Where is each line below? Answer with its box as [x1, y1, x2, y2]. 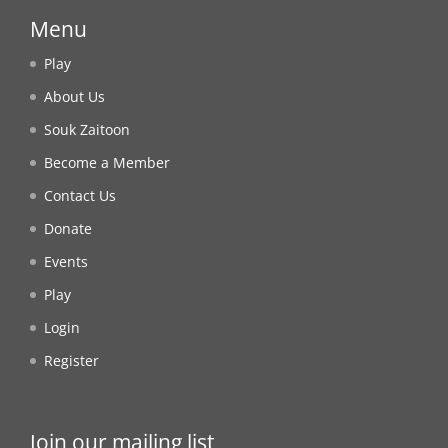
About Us [44, 86, 105, 106]
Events [44, 251, 88, 271]
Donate [44, 218, 92, 238]
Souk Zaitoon [44, 119, 130, 139]
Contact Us [44, 185, 116, 205]
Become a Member [44, 152, 170, 172]
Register [44, 350, 99, 370]
